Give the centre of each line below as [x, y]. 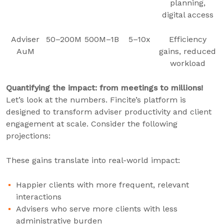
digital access [187, 15]
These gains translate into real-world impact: [93, 160]
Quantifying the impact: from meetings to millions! [104, 88]
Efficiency [187, 39]
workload [187, 63]
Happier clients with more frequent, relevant [102, 185]
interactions [39, 197]
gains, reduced [187, 51]
